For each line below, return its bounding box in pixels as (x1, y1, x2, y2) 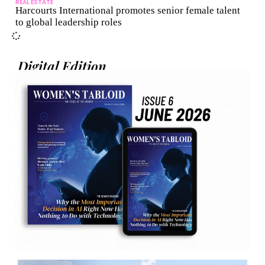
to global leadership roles (15, 17, 122, 28)
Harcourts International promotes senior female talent (15, 5, 240, 17)
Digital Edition (18, 57, 106, 76)
